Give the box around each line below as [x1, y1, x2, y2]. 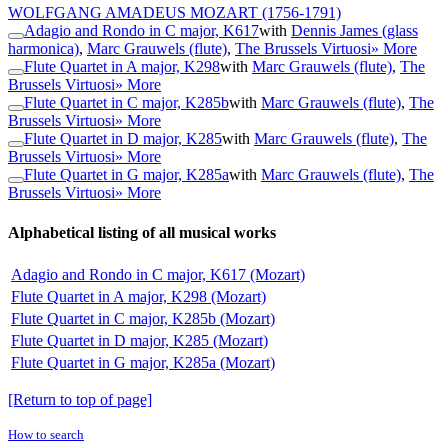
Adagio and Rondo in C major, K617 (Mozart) [11, 265, 305, 283]
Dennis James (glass [291, 22, 418, 40]
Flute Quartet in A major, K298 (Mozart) [11, 287, 266, 305]
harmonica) [8, 40, 79, 58]
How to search [8, 426, 84, 442]
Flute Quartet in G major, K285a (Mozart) [11, 353, 275, 371]
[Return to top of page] [8, 390, 152, 408]
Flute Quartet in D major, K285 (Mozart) [11, 331, 268, 349]
